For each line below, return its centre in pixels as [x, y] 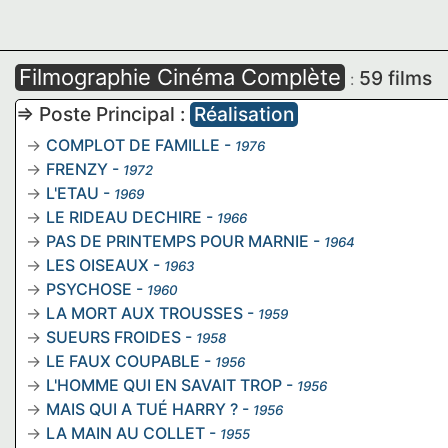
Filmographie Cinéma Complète [180, 76]
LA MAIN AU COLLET [125, 432]
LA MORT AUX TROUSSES [144, 312]
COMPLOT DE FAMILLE [133, 144]
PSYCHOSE [89, 288]
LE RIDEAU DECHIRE [124, 216]
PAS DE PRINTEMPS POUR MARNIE [177, 240]
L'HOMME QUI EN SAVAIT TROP [164, 384]
